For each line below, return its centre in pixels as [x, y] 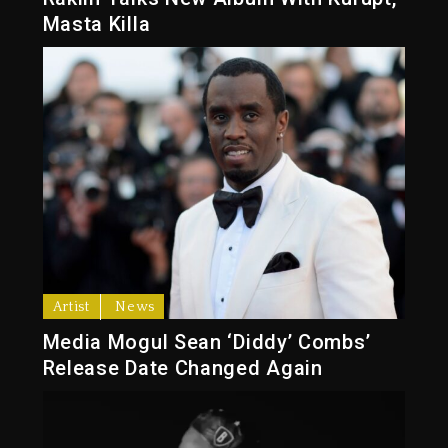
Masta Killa [96, 24]
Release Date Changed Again [182, 368]
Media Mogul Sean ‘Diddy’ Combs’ [206, 342]
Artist [71, 307]
